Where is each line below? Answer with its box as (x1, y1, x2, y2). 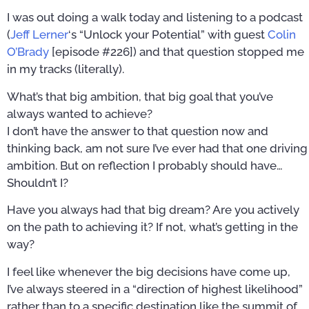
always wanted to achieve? (7, 106, 152, 121)
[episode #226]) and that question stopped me (49, 45, 304, 59)
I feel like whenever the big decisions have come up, (7, 264, 290, 279)
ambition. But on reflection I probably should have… (7, 158, 283, 172)
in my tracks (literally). (7, 62, 124, 77)
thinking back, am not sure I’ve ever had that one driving (7, 141, 308, 155)
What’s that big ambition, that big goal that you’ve (7, 89, 273, 103)
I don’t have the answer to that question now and (7, 123, 268, 138)
